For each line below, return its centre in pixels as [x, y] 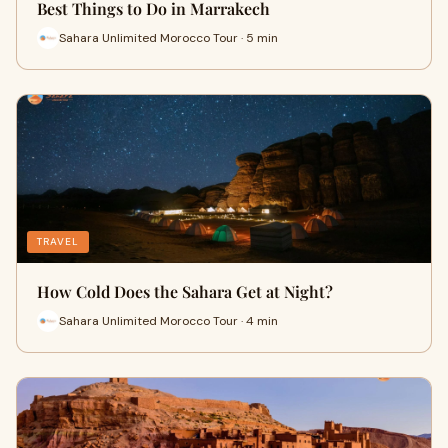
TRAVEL [58, 241]
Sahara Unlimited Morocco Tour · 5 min [168, 37]
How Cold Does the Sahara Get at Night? [185, 291]
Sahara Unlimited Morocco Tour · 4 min [168, 320]
